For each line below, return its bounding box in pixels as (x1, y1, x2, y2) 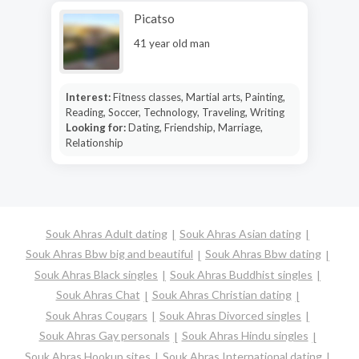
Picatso (134, 10, 175, 26)
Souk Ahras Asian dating (179, 227, 301, 240)
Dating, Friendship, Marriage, (127, 120, 263, 134)
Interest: (65, 90, 113, 103)
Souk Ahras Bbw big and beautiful (26, 247, 193, 261)
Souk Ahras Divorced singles (159, 308, 301, 322)
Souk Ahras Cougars (46, 308, 147, 322)
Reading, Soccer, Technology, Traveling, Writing (65, 105, 284, 119)
